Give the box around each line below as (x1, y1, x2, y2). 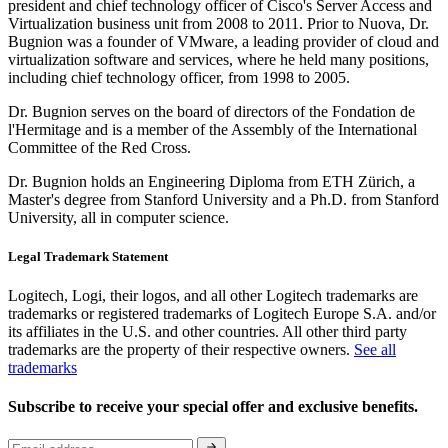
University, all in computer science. (8, 208, 229, 226)
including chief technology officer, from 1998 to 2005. (8, 68, 350, 86)
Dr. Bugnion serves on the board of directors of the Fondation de (8, 102, 415, 120)
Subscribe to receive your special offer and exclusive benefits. (8, 398, 422, 416)
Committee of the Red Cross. (8, 138, 191, 156)
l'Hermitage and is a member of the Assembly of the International (8, 120, 417, 138)
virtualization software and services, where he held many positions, (8, 50, 429, 68)
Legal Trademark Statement (8, 248, 168, 264)
